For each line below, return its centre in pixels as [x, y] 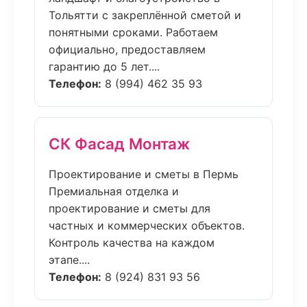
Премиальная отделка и [114, 191]
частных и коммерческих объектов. [147, 225]
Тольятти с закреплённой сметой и [145, 15]
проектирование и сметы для [130, 208]
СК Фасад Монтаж [119, 144]
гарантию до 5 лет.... [104, 66]
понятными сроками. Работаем [133, 32]
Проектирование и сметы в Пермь [144, 174]
